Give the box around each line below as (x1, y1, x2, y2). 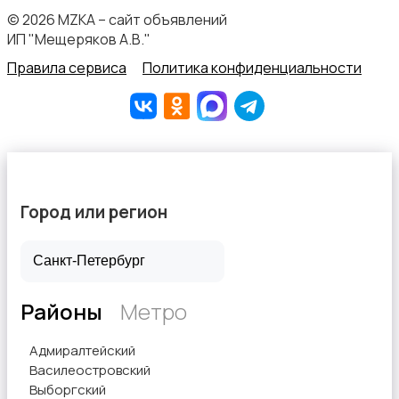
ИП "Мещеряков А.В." (7, 29, 151, 50)
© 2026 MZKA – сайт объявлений (7, 10, 227, 30)
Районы (20, 296, 102, 326)
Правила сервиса (7, 58, 126, 78)
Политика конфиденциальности (142, 58, 362, 78)
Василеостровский (29, 360, 151, 379)
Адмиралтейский (29, 340, 135, 360)
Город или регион (20, 199, 167, 224)
